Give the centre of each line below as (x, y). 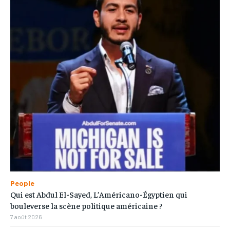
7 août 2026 (26, 217)
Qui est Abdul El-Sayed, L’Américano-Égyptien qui (99, 194)
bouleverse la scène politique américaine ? (86, 206)
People (22, 183)
